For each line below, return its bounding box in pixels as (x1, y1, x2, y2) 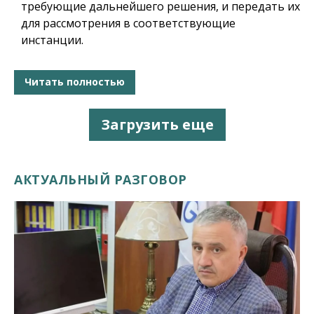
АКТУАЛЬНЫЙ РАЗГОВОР (14, 170, 187, 188)
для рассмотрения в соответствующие (21, 15, 235, 31)
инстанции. (21, 32, 83, 48)
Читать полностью (25, 75, 125, 89)
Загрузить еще (100, 114, 214, 134)
